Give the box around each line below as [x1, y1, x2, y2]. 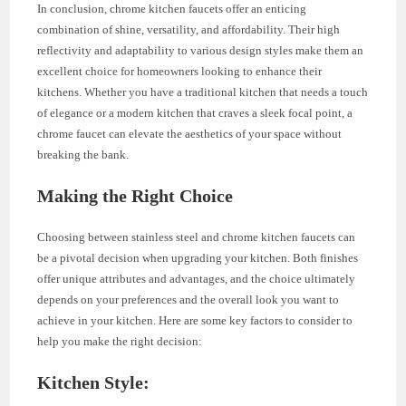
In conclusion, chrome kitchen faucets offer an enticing [37, 2, 307, 16]
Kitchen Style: [37, 372, 150, 393]
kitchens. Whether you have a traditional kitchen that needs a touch [37, 85, 369, 100]
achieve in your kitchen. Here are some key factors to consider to [37, 314, 353, 328]
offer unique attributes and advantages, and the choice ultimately [37, 272, 356, 286]
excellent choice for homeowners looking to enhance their [37, 64, 323, 79]
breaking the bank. [37, 148, 130, 162]
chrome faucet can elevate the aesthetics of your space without [37, 127, 343, 141]
